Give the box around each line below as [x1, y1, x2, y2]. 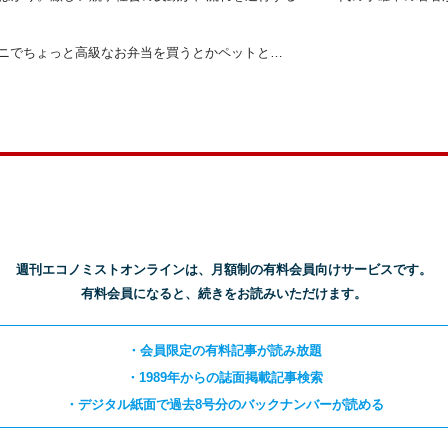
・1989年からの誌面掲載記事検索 [125, 370, 323, 386]
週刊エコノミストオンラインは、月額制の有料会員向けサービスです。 [16, 262, 432, 278]
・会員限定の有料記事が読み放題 [126, 343, 322, 359]
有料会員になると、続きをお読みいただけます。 [81, 286, 367, 302]
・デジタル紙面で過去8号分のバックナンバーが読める [64, 397, 384, 413]
